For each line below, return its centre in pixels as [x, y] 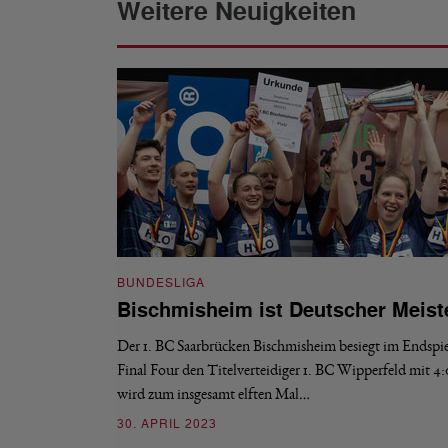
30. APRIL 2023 [167, 424]
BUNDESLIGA [161, 283]
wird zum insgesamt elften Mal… [213, 393]
